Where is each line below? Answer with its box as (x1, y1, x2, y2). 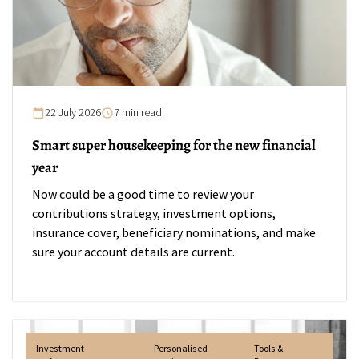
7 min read (114, 106, 162, 119)
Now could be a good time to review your (32, 187, 254, 203)
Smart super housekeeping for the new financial (32, 135, 316, 155)
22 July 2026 (45, 106, 101, 119)
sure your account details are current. (32, 244, 235, 260)
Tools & (254, 342, 284, 355)
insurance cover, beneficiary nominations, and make (32, 225, 316, 241)
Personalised (153, 342, 208, 355)
